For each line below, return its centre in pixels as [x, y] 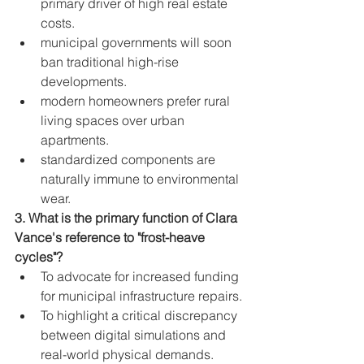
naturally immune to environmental [141, 179]
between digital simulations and [135, 335]
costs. [58, 23]
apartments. [75, 140]
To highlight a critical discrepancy [141, 316]
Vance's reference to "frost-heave [111, 238]
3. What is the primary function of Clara [128, 218]
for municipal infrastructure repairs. [141, 296]
